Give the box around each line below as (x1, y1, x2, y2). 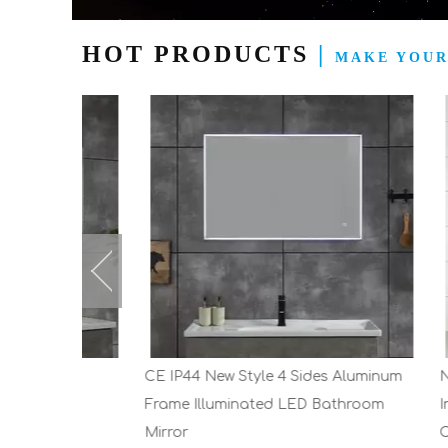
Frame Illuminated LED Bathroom (92, 397, 332, 412)
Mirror (92, 425, 136, 440)
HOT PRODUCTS (82, 41, 318, 67)
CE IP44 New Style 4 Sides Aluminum (92, 369, 350, 384)
